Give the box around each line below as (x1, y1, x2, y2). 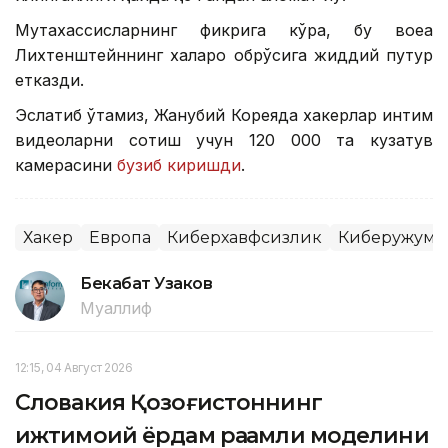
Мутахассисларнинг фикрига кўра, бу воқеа (15, 19, 433, 40)
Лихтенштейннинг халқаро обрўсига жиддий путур (15, 44, 433, 65)
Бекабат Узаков (80, 273, 213, 293)
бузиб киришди (117, 154, 241, 175)
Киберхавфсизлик (167, 227, 322, 247)
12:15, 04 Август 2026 (15, 359, 133, 375)
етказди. (15, 69, 84, 90)
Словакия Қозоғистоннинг (15, 388, 322, 416)
